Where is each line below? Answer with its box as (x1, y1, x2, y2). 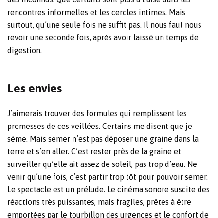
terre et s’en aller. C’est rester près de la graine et (7, 146, 181, 156)
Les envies (7, 81, 62, 95)
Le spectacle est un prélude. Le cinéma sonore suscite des (7, 184, 210, 194)
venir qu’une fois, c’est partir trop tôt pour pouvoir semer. (7, 172, 208, 181)
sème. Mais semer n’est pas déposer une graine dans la (7, 134, 199, 143)
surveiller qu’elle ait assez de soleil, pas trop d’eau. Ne (7, 159, 197, 168)
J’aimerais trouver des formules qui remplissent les (7, 109, 187, 118)
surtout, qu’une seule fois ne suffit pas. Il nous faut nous (7, 20, 201, 29)
